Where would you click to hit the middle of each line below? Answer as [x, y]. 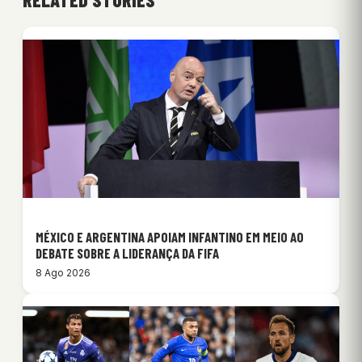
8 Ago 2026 [63, 273]
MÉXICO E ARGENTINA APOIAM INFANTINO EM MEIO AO [170, 237]
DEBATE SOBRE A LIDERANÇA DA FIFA [127, 253]
